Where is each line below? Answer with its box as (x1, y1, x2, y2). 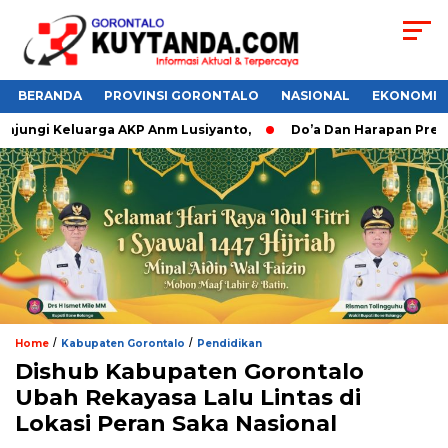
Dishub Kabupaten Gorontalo (15, 357, 364, 385)
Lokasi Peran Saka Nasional (15, 409, 337, 437)
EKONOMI (372, 88, 437, 104)
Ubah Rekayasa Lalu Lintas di (15, 383, 361, 411)
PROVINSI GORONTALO (104, 88, 259, 104)
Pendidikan (197, 336, 262, 350)
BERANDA (18, 88, 82, 104)
